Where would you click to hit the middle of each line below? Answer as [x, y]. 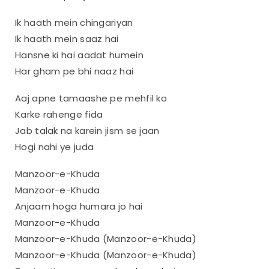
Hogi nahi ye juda [55, 147]
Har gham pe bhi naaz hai [74, 71]
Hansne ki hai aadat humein [79, 55]
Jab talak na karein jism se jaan [87, 130]
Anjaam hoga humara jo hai [79, 206]
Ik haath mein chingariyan [74, 22]
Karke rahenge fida [59, 114]
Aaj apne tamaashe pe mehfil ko [91, 98]
